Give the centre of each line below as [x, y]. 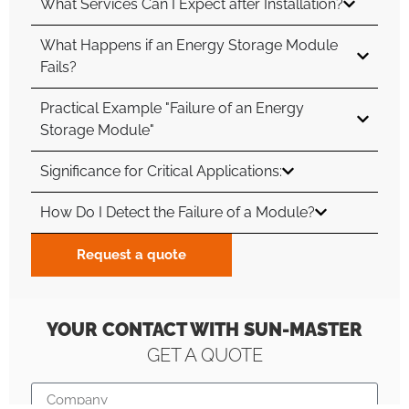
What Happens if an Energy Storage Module [189, 45]
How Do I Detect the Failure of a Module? [178, 212]
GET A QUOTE [204, 355]
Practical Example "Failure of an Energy [172, 108]
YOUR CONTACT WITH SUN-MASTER [204, 329]
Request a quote [131, 254]
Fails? [58, 67]
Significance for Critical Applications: [161, 171]
